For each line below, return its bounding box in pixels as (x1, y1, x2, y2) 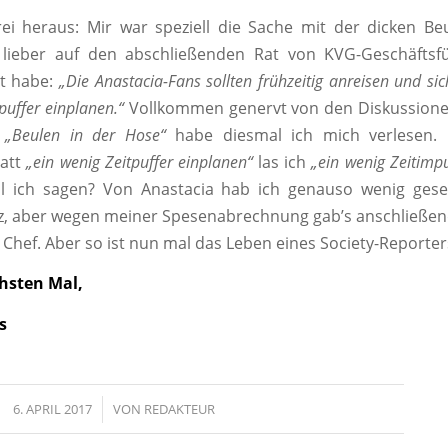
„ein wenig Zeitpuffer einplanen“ (26, 150, 253, 173)
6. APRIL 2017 (12, 399, 92, 418)
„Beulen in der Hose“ (5, 123, 166, 146)
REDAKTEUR (143, 399, 215, 418)
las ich (252, 150, 307, 173)
